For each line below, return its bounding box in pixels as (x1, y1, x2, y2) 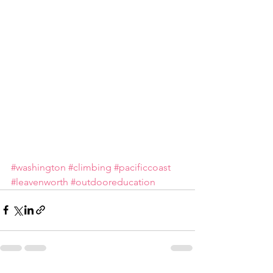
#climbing (68, 161, 112, 173)
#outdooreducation (71, 175, 155, 188)
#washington (11, 161, 66, 173)
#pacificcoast (114, 161, 171, 173)
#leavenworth (11, 175, 68, 188)
